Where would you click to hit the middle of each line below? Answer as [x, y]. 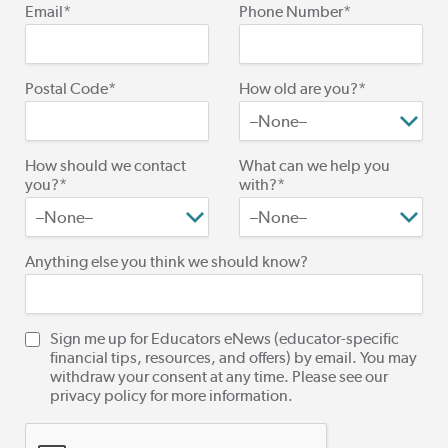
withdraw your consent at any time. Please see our [219, 376]
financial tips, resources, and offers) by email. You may [233, 357]
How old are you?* [302, 88]
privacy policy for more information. [171, 395]
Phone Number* [295, 11]
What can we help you [314, 165]
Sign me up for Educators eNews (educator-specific [224, 338]
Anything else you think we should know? [166, 261]
